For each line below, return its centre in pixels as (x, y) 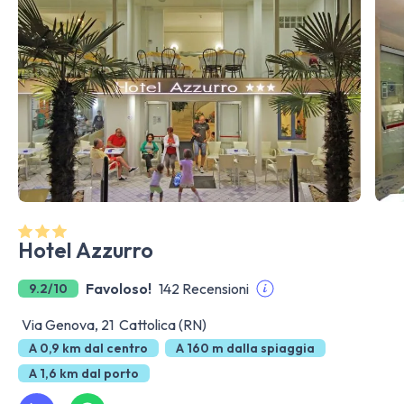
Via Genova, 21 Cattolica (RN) (114, 325)
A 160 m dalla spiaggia (245, 348)
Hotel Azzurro (86, 250)
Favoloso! (119, 289)
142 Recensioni (204, 289)
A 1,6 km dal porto (84, 373)
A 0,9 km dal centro (88, 348)
